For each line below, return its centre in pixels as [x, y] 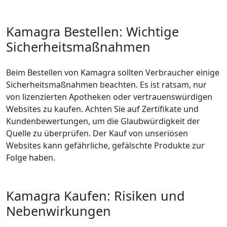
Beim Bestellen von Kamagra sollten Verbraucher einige [113, 72]
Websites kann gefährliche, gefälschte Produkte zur [105, 145]
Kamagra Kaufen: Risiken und [96, 196]
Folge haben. [31, 158]
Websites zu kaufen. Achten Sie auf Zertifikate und [102, 109]
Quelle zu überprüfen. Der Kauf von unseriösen [97, 133]
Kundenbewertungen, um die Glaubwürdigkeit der [103, 121]
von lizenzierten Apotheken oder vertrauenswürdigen [109, 97]
